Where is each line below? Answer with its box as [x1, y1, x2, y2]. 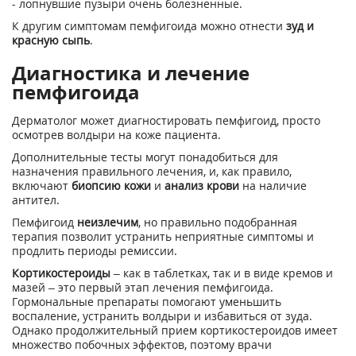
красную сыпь [12, 33, 90, 48]
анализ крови [164, 178, 239, 193]
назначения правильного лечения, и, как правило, [12, 164, 292, 179]
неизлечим [77, 215, 138, 230]
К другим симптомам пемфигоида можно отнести [12, 18, 286, 33]
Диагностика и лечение [12, 60, 250, 86]
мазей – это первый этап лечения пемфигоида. [12, 280, 273, 295]
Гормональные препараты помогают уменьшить [12, 294, 281, 309]
